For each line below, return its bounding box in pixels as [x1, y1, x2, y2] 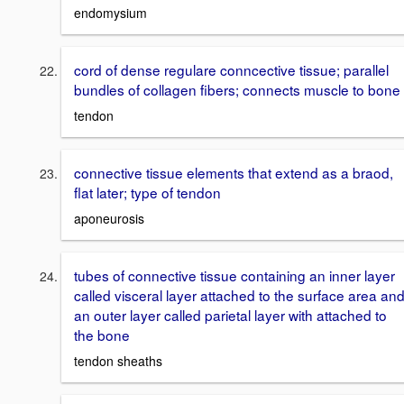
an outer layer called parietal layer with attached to [74, 304, 387, 325]
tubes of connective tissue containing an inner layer [74, 264, 395, 285]
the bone [74, 324, 130, 344]
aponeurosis [74, 208, 144, 227]
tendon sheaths [74, 351, 162, 370]
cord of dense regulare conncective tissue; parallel [74, 60, 389, 80]
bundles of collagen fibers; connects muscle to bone [74, 79, 400, 100]
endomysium [74, 4, 147, 23]
